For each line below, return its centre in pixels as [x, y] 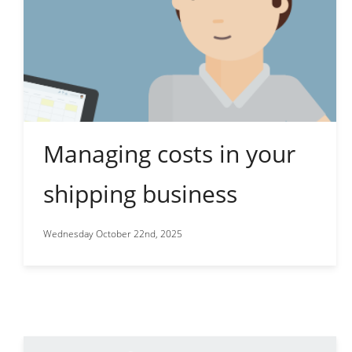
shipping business [140, 193]
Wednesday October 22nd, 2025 [113, 233]
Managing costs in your [169, 153]
